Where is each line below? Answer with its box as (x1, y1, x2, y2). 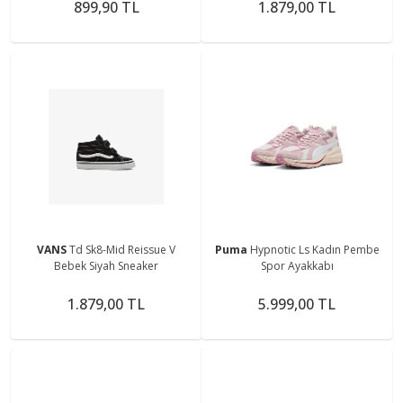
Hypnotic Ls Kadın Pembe (249, 241, 380, 257)
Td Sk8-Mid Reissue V (69, 241, 175, 257)
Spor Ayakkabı (260, 257, 334, 273)
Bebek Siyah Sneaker (54, 257, 158, 273)
